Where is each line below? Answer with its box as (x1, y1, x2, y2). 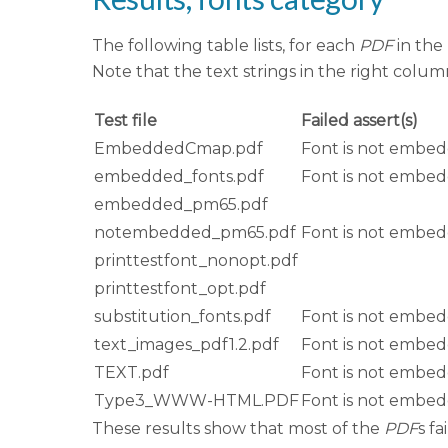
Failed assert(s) (301, 110, 418, 130)
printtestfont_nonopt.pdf (94, 250, 298, 270)
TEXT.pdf (94, 362, 169, 382)
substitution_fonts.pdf (94, 306, 271, 326)
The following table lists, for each (92, 35, 359, 55)
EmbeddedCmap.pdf (94, 138, 263, 158)
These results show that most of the (92, 418, 384, 438)
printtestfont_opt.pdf (94, 278, 266, 298)
